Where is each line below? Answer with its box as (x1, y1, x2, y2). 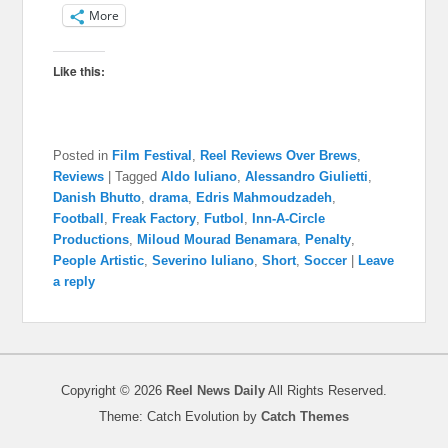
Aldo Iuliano (161, 169, 238, 185)
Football (53, 211, 105, 227)
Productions (53, 232, 130, 248)
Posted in (53, 148, 109, 164)
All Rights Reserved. (265, 383, 387, 399)
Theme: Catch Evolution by (99, 409, 261, 425)
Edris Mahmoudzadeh (196, 190, 333, 206)
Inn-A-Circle (252, 211, 326, 227)
